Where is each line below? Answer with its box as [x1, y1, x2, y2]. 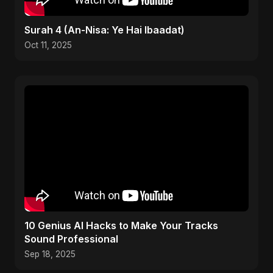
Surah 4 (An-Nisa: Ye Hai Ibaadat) [24, 24, 185, 36]
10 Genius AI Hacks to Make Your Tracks [24, 219, 218, 232]
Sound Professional [24, 233, 118, 245]
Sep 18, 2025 [24, 249, 76, 259]
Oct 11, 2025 [24, 40, 72, 50]
